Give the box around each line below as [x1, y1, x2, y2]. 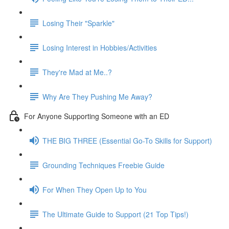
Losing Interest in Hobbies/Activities [42, 42, 157, 53]
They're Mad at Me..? [42, 66, 112, 77]
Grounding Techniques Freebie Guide [42, 159, 165, 170]
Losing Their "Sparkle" [42, 17, 114, 28]
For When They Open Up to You [42, 184, 147, 195]
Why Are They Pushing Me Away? [42, 91, 152, 102]
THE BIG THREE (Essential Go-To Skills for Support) [42, 135, 212, 146]
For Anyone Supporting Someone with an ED [24, 110, 169, 121]
